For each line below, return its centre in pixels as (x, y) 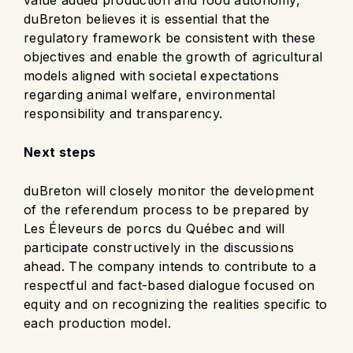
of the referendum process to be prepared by (167, 209)
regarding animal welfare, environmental (150, 94)
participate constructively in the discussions (159, 247)
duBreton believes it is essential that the (147, 19)
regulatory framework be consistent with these (170, 37)
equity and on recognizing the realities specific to (176, 304)
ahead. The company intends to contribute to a (170, 266)
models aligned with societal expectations (152, 75)
